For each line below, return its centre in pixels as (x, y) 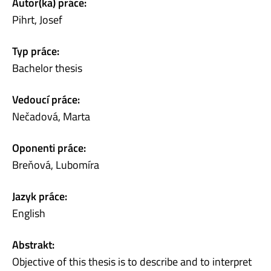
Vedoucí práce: (46, 99)
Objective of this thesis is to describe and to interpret (132, 261)
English (29, 213)
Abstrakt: (33, 244)
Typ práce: (36, 51)
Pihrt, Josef (37, 19)
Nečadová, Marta (51, 116)
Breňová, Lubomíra (56, 165)
